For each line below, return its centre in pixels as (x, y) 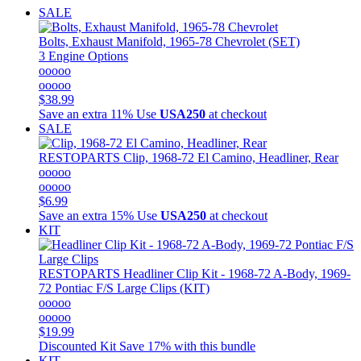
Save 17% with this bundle (187, 346)
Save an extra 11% (86, 114)
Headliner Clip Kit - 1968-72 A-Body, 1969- (235, 273)
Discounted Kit (77, 346)
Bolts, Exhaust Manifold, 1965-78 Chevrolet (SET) (169, 41)
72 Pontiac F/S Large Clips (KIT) (124, 288)
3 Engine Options (83, 56)
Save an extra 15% (86, 215)
